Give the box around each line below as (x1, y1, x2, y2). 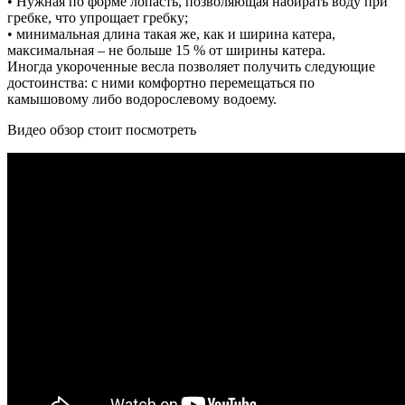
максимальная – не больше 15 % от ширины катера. (7, 42, 325, 59)
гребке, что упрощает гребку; (7, 10, 188, 26)
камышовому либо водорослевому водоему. (7, 91, 277, 108)
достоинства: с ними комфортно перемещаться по (7, 75, 315, 91)
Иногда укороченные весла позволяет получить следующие (7, 59, 375, 75)
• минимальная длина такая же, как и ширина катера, (7, 26, 335, 42)
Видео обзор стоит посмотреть (7, 122, 196, 138)
